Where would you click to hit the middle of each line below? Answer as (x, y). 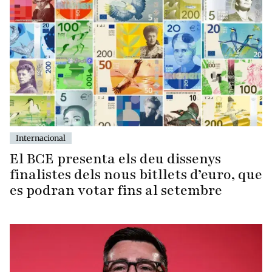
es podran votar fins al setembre (116, 191)
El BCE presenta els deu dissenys (115, 159)
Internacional (41, 138)
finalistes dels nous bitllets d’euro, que (136, 175)
